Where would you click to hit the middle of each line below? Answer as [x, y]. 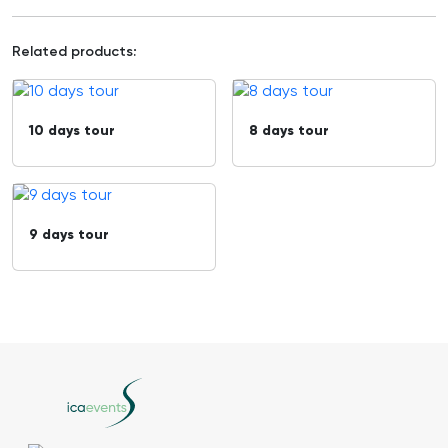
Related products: [74, 52]
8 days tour [289, 131]
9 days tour [69, 235]
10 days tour [72, 131]
